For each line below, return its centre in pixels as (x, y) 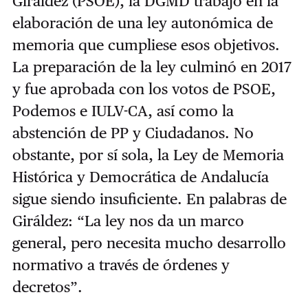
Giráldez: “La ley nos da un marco (128, 221)
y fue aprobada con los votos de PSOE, (144, 89)
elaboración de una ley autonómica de (142, 23)
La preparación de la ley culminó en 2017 (152, 67)
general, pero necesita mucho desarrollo (149, 243)
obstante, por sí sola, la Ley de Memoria (148, 155)
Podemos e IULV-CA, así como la (123, 111)
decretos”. (47, 287)
